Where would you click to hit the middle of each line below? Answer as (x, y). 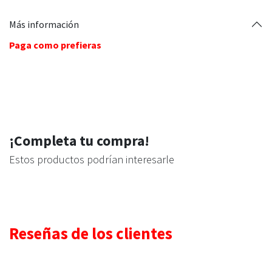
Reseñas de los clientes (91, 233)
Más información (44, 24)
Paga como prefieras (55, 45)
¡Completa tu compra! (79, 141)
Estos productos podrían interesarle (92, 159)
